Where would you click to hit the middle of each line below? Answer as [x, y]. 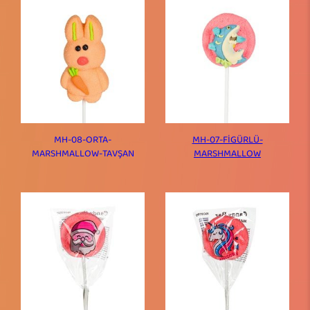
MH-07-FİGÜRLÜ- [227, 140]
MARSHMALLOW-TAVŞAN [83, 154]
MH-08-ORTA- [83, 140]
